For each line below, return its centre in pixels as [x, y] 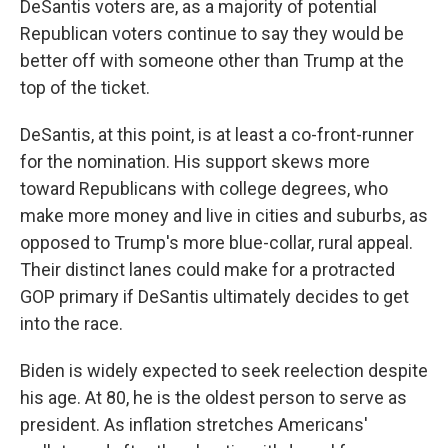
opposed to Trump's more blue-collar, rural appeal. [216, 243]
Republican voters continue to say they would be [212, 34]
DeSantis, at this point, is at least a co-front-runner [217, 135]
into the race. [71, 324]
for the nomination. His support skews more [195, 162]
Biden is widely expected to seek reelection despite [224, 371]
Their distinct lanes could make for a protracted [207, 270]
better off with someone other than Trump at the [212, 61]
